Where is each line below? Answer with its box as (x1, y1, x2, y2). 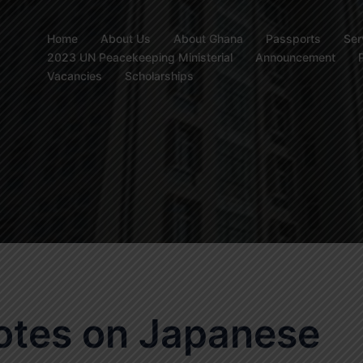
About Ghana (173, 31, 243, 45)
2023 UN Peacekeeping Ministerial (47, 49, 233, 64)
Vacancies (47, 68, 102, 83)
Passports (266, 31, 321, 45)
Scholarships (125, 68, 194, 83)
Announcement (255, 49, 335, 64)
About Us (100, 31, 151, 45)
